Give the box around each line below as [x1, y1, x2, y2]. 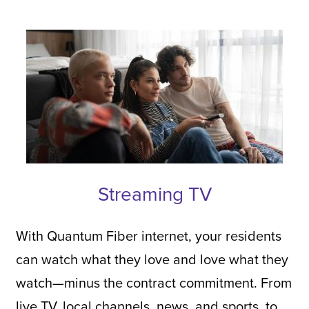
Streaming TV [97, 179, 212, 207]
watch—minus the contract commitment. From [15, 272, 292, 292]
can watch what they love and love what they [15, 248, 288, 269]
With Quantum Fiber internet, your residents [15, 225, 281, 246]
